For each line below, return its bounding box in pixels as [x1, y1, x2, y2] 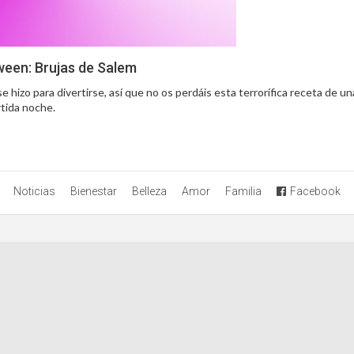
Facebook [290, 184, 341, 198]
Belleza [132, 184, 167, 198]
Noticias [13, 184, 55, 198]
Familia [225, 184, 262, 198]
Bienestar [70, 184, 117, 198]
